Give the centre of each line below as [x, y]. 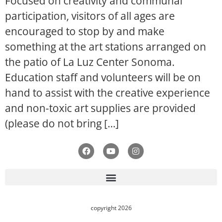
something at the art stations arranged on [106, 47]
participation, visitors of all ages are [90, 16]
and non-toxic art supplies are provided [100, 108]
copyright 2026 [111, 208]
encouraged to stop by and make [85, 31]
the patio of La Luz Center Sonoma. [90, 62]
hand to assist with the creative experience [108, 93]
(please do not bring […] [62, 123]
